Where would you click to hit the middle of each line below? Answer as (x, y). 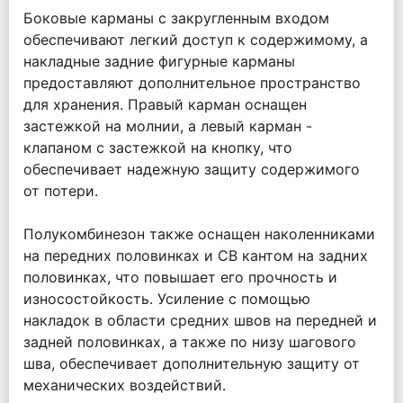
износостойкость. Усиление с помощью (167, 299)
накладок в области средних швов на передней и (200, 321)
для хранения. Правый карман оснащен (165, 105)
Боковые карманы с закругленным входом (176, 18)
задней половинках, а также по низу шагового (190, 342)
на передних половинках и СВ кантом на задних (196, 256)
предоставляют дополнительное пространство (192, 83)
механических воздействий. (125, 385)
